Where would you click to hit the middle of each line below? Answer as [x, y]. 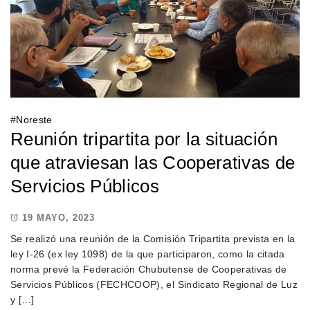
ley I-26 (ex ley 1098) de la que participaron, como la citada [147, 254]
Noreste [34, 119]
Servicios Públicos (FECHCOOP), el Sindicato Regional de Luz [154, 284]
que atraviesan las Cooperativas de [153, 162]
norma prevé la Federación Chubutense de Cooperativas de [148, 269]
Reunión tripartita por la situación [144, 139]
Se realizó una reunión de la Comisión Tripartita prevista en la [153, 238]
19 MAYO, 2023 [58, 217]
